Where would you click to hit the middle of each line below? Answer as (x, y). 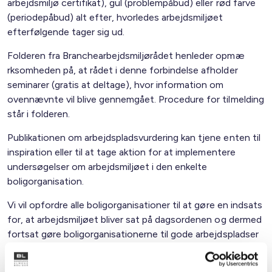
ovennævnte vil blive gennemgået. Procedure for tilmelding (136, 99)
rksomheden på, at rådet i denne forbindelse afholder (123, 70)
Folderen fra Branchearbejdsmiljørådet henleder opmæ (126, 56)
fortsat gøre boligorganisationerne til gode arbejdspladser (133, 234)
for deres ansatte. (47, 249)
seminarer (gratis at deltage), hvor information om (116, 85)
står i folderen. (39, 114)
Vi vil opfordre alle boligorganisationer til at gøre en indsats (135, 205)
